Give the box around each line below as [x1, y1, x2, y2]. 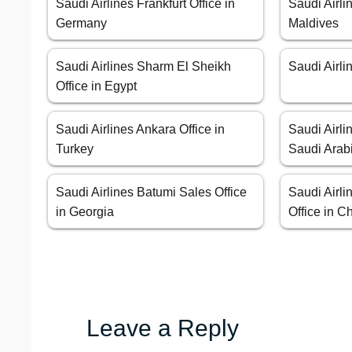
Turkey [56, 142, 93, 156]
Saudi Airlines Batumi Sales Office [56, 185, 247, 200]
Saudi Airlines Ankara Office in [56, 123, 225, 137]
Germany [56, 16, 107, 31]
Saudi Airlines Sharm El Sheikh [56, 60, 231, 74]
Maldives [288, 16, 339, 31]
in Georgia [56, 205, 114, 219]
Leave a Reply [86, 315, 239, 342]
